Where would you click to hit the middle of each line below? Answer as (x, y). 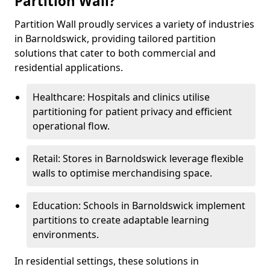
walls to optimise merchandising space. (122, 173)
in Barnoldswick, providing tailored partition (115, 39)
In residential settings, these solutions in (107, 261)
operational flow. (71, 126)
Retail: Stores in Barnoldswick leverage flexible (138, 159)
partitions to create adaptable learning (121, 220)
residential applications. (69, 67)
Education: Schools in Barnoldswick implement (139, 206)
